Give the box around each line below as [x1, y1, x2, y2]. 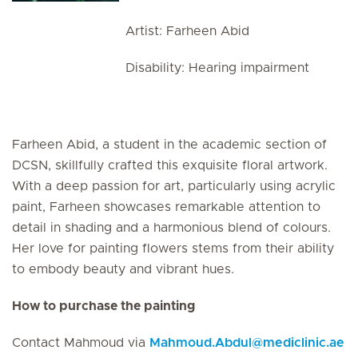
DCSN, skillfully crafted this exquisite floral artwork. [12, 159, 328, 172]
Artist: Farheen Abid [125, 25, 250, 38]
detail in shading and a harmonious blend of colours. [12, 221, 331, 234]
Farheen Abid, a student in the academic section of [12, 138, 327, 151]
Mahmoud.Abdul [149, 336, 252, 349]
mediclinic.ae [263, 336, 344, 349]
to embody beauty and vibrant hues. [12, 263, 234, 276]
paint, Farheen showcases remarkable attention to [12, 201, 320, 213]
